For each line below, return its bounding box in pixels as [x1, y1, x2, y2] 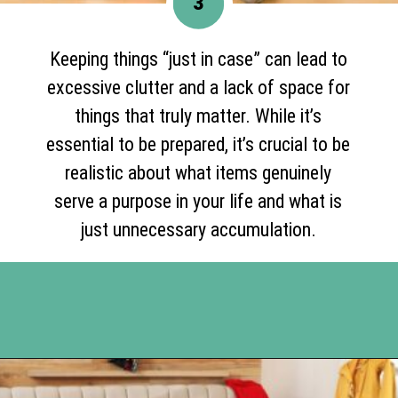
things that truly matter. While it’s [75, 104, 322, 127]
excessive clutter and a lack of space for [46, 76, 350, 99]
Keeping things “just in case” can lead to [49, 47, 347, 70]
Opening [50, 376, 99, 391]
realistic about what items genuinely [65, 161, 332, 184]
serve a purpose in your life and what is [54, 189, 343, 212]
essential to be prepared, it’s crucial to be [46, 132, 351, 155]
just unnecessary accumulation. [80, 218, 316, 241]
